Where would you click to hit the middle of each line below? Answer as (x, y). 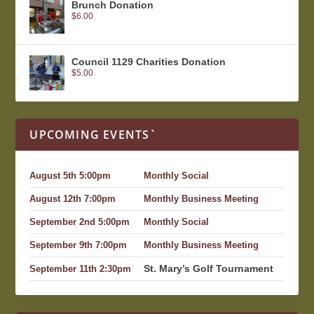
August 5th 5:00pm (70, 176)
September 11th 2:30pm (81, 269)
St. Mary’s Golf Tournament (209, 269)
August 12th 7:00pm (73, 199)
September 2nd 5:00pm (80, 223)
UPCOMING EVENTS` (93, 135)
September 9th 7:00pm (78, 246)
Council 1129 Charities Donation (149, 62)
